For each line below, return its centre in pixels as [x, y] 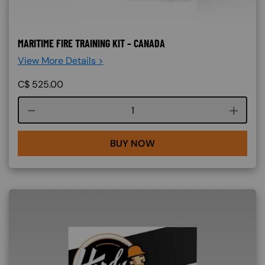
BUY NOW [132, 143]
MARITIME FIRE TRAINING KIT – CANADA [91, 43]
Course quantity [167, 109]
